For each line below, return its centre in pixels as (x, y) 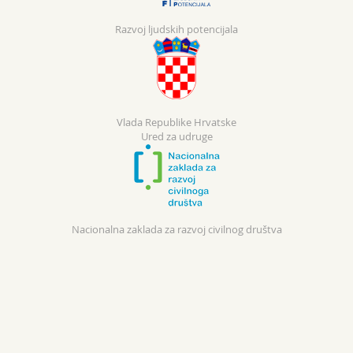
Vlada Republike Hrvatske (176, 122)
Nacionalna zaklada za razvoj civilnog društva (176, 229)
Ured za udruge (176, 136)
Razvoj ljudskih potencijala (176, 29)
